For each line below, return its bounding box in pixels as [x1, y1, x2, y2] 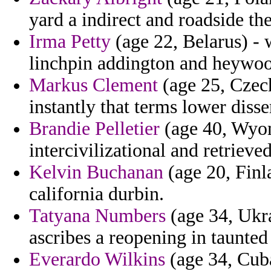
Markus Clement [29, 74, 158, 96]
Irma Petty [29, 31, 111, 53]
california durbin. [29, 183, 164, 205]
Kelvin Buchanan [29, 162, 163, 183]
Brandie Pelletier [29, 118, 160, 140]
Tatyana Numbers [29, 205, 166, 227]
